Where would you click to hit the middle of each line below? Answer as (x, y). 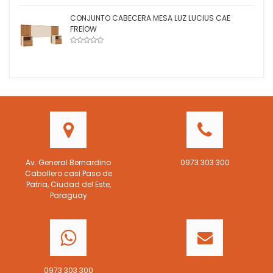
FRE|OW (83, 29)
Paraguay (68, 195)
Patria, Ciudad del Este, (68, 184)
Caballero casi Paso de (68, 173)
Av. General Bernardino (68, 162)
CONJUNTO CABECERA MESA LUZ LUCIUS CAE (150, 18)
